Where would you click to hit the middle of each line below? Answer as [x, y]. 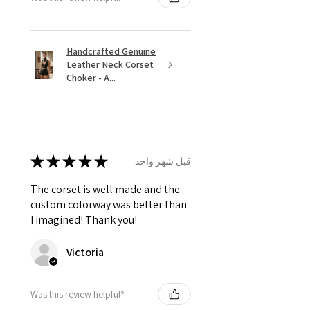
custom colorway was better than [109, 205]
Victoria [85, 253]
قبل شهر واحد [163, 161]
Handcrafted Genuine [111, 52]
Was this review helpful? [77, 294]
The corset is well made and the [105, 190]
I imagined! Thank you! [84, 220]
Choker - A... [91, 78]
